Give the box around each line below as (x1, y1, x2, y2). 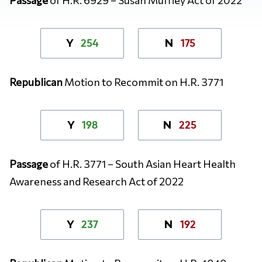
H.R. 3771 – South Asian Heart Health (62, 157, 236, 170)
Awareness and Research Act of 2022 (9, 174, 184, 188)
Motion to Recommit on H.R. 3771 (64, 75, 223, 88)
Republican (9, 75, 64, 88)
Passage (9, 157, 50, 170)
